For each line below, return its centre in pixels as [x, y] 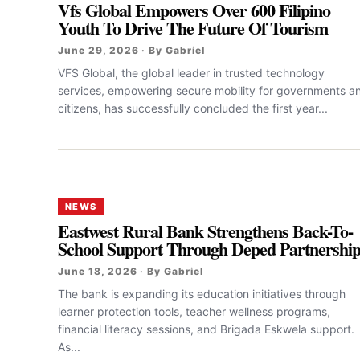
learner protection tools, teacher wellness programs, [194, 311]
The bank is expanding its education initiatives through [202, 294]
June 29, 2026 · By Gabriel [131, 50]
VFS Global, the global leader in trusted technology [191, 73]
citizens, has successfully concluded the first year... [193, 108]
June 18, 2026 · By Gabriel [131, 271]
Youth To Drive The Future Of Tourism [193, 28]
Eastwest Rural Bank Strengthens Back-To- [206, 231]
